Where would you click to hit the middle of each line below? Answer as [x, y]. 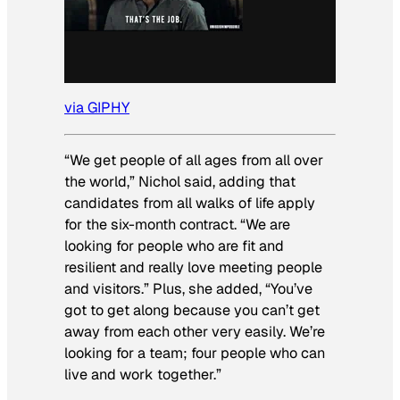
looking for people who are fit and [174, 246]
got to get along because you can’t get [192, 310]
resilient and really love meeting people [193, 267]
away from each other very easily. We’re [195, 331]
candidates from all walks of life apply [190, 203]
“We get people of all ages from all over [194, 160]
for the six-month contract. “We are [177, 224]
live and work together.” [143, 374]
